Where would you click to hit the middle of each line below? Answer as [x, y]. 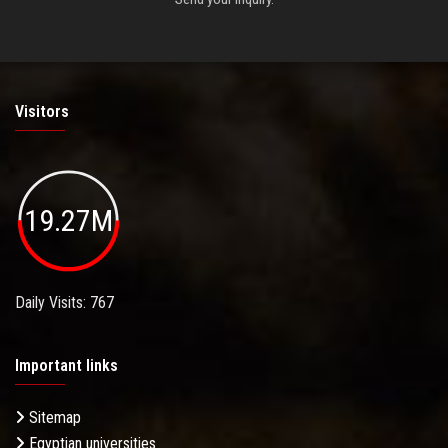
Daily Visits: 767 [64, 303]
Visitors [42, 111]
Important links [66, 366]
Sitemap [53, 418]
